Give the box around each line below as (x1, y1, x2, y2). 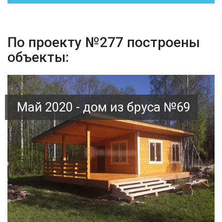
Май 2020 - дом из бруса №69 (17, 99, 190, 114)
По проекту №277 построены (7, 34, 200, 51)
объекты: (7, 49, 69, 65)
